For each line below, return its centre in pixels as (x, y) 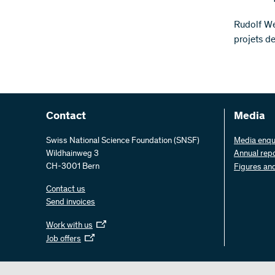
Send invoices (71, 203)
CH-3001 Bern (73, 167)
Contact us (66, 190)
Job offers (64, 239)
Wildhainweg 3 (72, 154)
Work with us (69, 226)
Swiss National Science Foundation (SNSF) (123, 141)
